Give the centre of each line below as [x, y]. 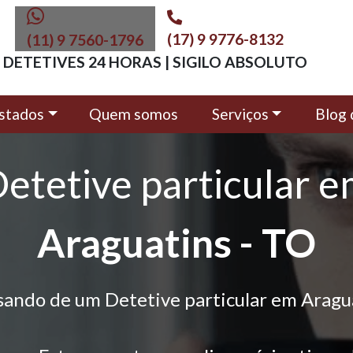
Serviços [240, 114]
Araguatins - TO [176, 243]
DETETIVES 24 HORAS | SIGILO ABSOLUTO [155, 62]
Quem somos [133, 114]
